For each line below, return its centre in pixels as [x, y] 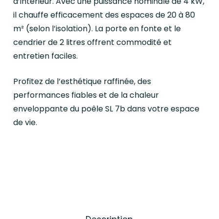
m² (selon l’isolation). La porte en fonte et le [97, 29]
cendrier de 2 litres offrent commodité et [92, 43]
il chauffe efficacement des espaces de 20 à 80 [104, 15]
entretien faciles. [45, 56]
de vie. [25, 123]
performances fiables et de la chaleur [86, 95]
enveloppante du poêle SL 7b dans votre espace [106, 109]
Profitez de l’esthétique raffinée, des [82, 82]
